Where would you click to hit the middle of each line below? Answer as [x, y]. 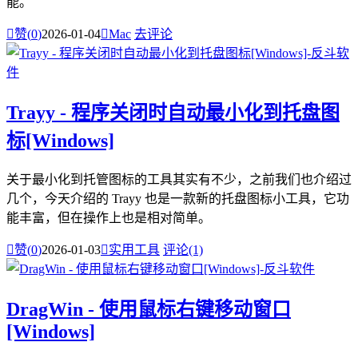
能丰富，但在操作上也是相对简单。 [109, 218]
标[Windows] [60, 141]
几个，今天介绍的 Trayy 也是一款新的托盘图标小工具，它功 [178, 199]
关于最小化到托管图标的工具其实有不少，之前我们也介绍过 [179, 180]
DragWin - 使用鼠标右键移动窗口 [149, 310]
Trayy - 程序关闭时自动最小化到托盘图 [173, 113]
